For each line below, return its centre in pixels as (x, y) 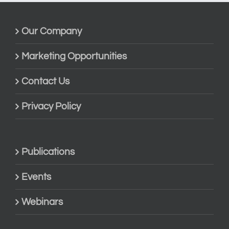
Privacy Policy (51, 107)
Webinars (42, 202)
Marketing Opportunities (74, 56)
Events (36, 177)
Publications (48, 152)
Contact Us (45, 82)
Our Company (52, 31)
